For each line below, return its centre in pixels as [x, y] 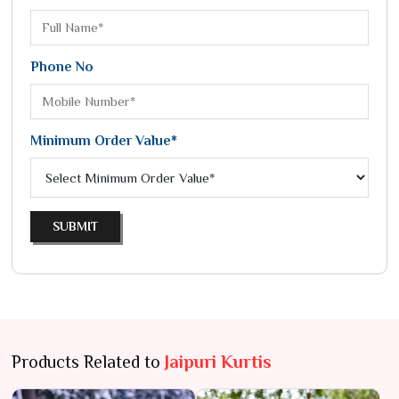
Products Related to [88, 362]
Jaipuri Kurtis [218, 362]
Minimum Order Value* [104, 141]
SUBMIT [75, 226]
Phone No [62, 67]
